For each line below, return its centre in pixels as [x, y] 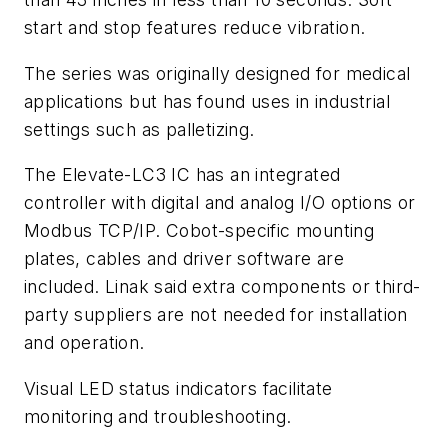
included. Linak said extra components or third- [222, 287]
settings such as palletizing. [142, 129]
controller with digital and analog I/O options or [220, 203]
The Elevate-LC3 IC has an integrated [182, 175]
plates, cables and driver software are [184, 259]
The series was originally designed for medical [217, 73]
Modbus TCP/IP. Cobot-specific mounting [199, 231]
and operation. [87, 343]
